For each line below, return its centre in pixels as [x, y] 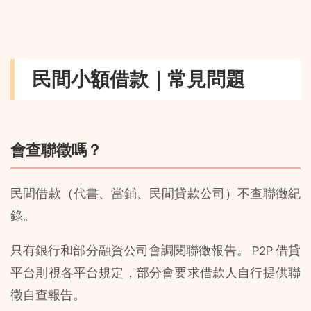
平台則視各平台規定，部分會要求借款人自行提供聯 [155, 273]
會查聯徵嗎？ [56, 150]
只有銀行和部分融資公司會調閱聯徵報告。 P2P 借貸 [155, 251]
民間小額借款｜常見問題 [139, 79]
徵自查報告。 [48, 295]
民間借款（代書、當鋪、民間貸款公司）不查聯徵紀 [155, 194]
